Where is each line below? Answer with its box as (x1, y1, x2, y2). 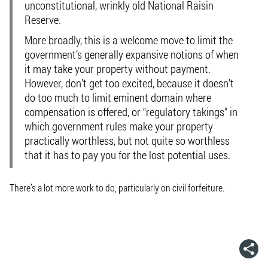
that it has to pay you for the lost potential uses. (25, 147, 230, 162)
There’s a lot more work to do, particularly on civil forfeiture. (10, 181, 224, 194)
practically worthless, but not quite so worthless (25, 133, 230, 148)
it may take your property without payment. (25, 61, 211, 76)
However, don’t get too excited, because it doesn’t (25, 75, 234, 90)
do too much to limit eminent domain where (25, 90, 211, 105)
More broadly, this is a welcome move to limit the (25, 32, 233, 47)
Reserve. (25, 12, 61, 27)
